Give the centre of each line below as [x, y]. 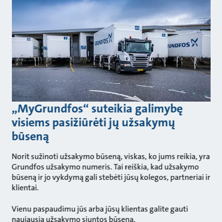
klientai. [25, 188]
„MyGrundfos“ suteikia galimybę [97, 109]
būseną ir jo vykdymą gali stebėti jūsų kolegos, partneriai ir [111, 177]
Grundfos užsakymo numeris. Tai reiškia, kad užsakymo [105, 167]
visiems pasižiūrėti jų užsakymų [93, 123]
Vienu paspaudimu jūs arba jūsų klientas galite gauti [100, 209]
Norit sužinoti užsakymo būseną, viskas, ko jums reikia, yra [111, 157]
